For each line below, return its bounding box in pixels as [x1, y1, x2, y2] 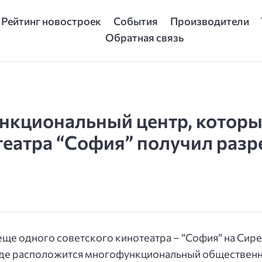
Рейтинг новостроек [1, 14, 102, 27]
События [113, 14, 158, 27]
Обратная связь [105, 30, 184, 44]
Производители [170, 14, 249, 27]
